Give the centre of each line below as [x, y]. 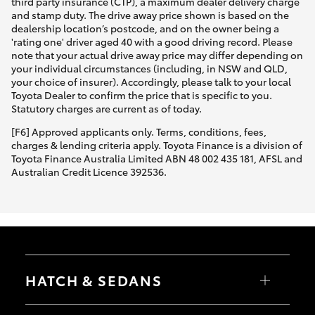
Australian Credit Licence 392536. [89, 172]
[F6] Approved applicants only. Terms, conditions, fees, [139, 132]
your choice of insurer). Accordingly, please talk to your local [151, 82]
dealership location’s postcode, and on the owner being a [145, 28]
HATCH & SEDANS [94, 279]
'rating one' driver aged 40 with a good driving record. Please [152, 42]
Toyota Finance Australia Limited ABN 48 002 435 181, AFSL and [157, 159]
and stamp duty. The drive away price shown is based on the [150, 15]
